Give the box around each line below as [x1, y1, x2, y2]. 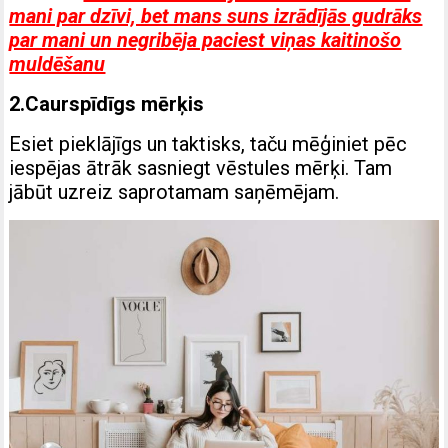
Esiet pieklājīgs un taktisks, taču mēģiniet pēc [9, 132, 408, 157]
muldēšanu [9, 52, 106, 77]
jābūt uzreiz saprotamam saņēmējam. [9, 180, 340, 205]
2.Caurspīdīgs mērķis [9, 92, 205, 117]
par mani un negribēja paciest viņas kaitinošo [9, 28, 402, 53]
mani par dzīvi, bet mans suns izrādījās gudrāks [9, 4, 423, 29]
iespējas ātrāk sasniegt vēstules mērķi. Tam [9, 156, 393, 181]
